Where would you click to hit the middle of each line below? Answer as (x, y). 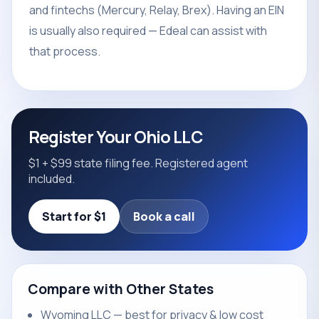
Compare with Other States (121, 289)
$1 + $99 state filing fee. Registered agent (138, 163)
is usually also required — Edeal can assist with (148, 31)
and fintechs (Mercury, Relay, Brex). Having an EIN (157, 10)
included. (52, 179)
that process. (65, 51)
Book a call (164, 216)
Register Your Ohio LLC (115, 137)
